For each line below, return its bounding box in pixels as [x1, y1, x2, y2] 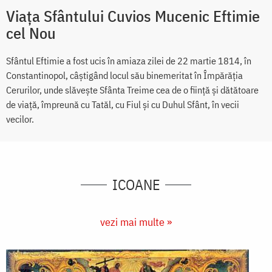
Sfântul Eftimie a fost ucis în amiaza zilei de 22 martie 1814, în [6, 55, 251, 67]
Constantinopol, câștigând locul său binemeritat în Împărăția [6, 69, 243, 82]
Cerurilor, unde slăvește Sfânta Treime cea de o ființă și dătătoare [6, 84, 259, 97]
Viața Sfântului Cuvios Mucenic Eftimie [6, 5, 260, 27]
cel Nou [6, 22, 56, 44]
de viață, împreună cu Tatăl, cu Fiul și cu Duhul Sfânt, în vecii [6, 98, 239, 111]
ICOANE [112, 175, 160, 195]
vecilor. [6, 113, 34, 126]
